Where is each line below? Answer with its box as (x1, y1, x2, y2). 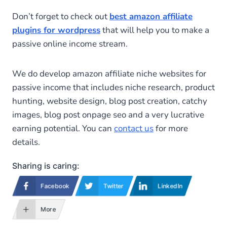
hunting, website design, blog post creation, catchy (12, 95, 207, 107)
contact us (114, 122, 154, 134)
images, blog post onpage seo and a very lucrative (12, 108, 204, 121)
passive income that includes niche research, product (12, 81, 215, 93)
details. (12, 136, 40, 148)
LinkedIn (158, 181, 183, 190)
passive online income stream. (12, 37, 128, 50)
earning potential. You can (12, 122, 114, 134)
